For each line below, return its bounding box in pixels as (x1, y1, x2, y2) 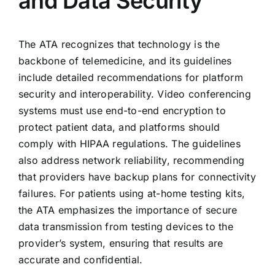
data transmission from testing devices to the (18, 220, 233, 233)
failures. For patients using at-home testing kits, (18, 187, 245, 200)
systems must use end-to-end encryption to (18, 104, 226, 117)
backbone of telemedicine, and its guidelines (18, 55, 232, 68)
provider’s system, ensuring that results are (18, 237, 223, 250)
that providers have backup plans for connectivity (18, 171, 256, 184)
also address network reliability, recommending (18, 154, 245, 167)
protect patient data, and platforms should (18, 121, 220, 134)
